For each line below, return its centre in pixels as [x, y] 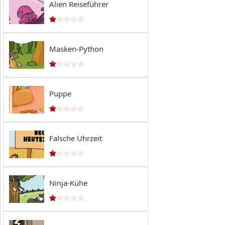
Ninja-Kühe [68, 183]
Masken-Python [76, 49]
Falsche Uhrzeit [76, 138]
